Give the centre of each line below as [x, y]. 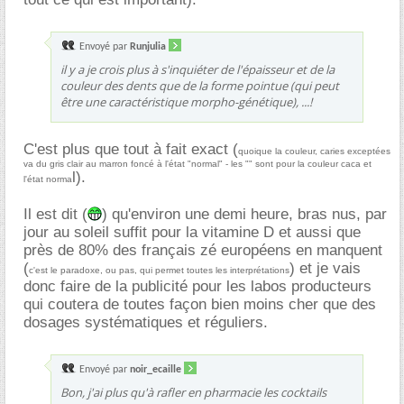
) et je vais [325, 268]
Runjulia [148, 46]
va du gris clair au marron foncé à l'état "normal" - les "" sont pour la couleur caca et [197, 163]
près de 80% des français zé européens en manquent [203, 250]
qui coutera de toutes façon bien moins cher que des [200, 304]
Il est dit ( [55, 214]
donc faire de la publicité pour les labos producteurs [197, 286]
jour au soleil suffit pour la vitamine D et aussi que [192, 232]
